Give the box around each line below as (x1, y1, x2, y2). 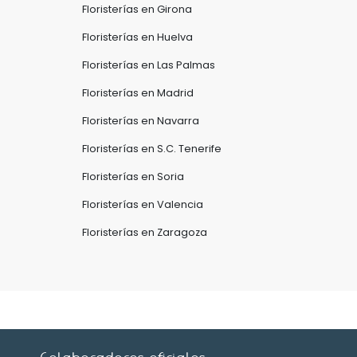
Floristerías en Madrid (82, 86, 194, 100)
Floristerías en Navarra (82, 114, 199, 127)
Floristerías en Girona (82, 2, 192, 16)
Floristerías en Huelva (82, 30, 193, 44)
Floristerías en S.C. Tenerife (82, 142, 222, 155)
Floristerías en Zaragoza (82, 226, 207, 239)
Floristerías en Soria (82, 170, 184, 183)
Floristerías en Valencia (82, 198, 203, 211)
